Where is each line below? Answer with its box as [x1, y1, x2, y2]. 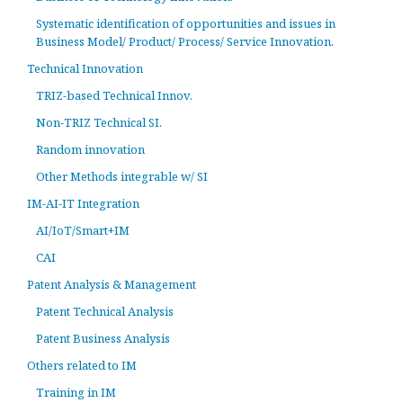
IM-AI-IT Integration [27, 195, 139, 211]
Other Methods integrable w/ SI [36, 168, 208, 184]
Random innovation [36, 141, 145, 157]
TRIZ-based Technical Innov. [36, 87, 193, 103]
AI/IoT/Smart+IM [36, 222, 130, 238]
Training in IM [36, 384, 116, 400]
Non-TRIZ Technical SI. [36, 114, 162, 130]
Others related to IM [27, 357, 137, 373]
